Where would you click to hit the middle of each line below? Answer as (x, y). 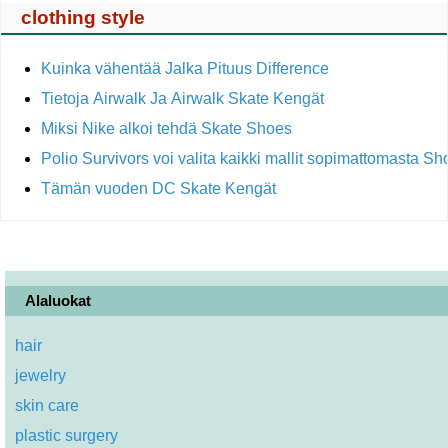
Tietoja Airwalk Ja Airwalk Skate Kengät (184, 99)
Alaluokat (58, 301)
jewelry (40, 376)
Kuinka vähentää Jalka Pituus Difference (185, 69)
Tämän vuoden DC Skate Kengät (160, 189)
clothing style (83, 18)
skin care (47, 406)
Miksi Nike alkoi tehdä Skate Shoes (166, 129)
